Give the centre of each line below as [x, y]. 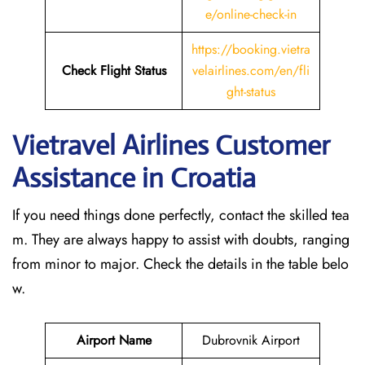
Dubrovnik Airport [251, 340]
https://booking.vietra [251, 49]
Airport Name [114, 340]
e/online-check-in [251, 14]
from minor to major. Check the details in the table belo [180, 264]
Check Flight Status [114, 70]
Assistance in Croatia [134, 178]
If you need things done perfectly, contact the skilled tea [181, 215]
